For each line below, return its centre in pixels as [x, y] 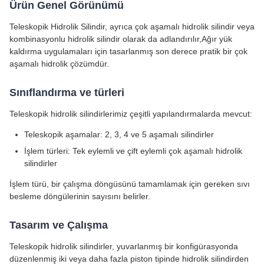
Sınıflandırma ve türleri [67, 93]
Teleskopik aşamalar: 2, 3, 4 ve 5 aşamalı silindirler [119, 134]
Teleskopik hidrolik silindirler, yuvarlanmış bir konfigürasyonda [124, 246]
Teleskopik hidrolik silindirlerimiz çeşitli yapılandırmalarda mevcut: [131, 114]
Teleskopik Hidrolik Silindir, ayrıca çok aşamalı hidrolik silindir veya [132, 27]
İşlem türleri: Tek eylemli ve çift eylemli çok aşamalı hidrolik [133, 151]
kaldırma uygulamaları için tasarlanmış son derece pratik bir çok [128, 51]
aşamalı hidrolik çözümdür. [59, 64]
